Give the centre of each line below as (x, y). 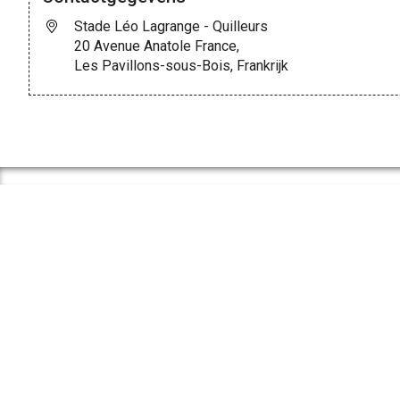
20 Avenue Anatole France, (157, 46)
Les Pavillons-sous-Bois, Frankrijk (181, 65)
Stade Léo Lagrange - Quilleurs (171, 26)
